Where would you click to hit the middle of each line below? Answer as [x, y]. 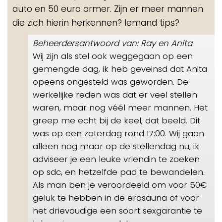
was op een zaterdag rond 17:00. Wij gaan [118, 133]
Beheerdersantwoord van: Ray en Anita [112, 43]
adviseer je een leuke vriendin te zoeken [116, 159]
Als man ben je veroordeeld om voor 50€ [120, 185]
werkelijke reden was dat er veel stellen [115, 94]
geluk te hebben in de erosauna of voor [116, 197]
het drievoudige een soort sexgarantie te [117, 210]
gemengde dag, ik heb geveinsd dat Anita [120, 69]
